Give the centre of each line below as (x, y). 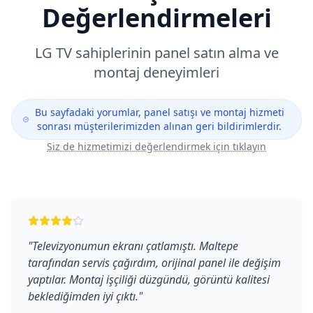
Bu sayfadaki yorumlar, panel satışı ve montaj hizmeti (159, 112)
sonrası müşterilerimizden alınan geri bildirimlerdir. (160, 126)
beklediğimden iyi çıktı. (83, 296)
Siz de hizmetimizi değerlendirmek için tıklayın (156, 146)
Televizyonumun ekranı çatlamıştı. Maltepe (135, 246)
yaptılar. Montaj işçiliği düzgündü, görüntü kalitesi (149, 279)
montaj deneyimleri (156, 72)
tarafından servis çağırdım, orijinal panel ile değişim (154, 263)
